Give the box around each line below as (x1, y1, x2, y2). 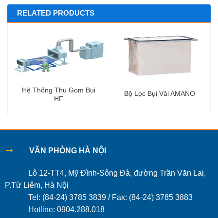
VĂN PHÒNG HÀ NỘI (17, 146, 106, 155)
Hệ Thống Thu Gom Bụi (21, 86, 95, 94)
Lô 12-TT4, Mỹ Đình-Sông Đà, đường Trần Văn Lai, (4, 168, 206, 177)
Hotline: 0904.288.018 (4, 205, 105, 214)
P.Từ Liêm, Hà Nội (4, 181, 69, 189)
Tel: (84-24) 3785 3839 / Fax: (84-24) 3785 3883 (4, 193, 193, 201)
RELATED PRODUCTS (17, 8, 94, 17)
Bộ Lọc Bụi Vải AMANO (124, 90, 195, 98)
